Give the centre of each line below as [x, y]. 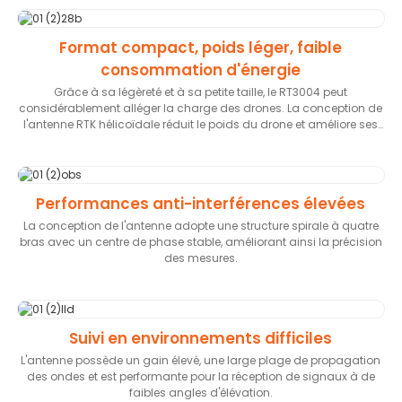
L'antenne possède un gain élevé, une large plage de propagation [201, 361]
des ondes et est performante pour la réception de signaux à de [201, 377]
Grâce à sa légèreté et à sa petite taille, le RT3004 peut [201, 92]
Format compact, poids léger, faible [201, 47]
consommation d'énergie [201, 70]
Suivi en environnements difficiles [201, 339]
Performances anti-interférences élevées [201, 204]
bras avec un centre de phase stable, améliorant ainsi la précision [201, 242]
